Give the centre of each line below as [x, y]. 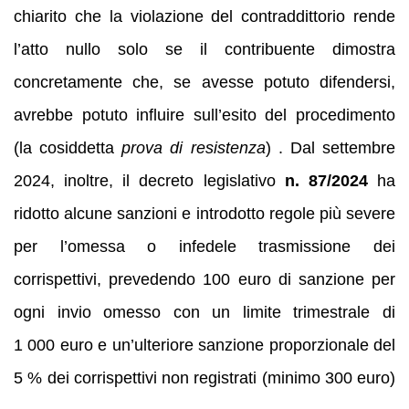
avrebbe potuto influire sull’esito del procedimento [204, 115]
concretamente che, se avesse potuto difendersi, [204, 82]
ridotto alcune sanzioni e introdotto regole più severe [204, 213]
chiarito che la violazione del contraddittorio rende [204, 16]
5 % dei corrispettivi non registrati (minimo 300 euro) [204, 378]
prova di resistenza [194, 147]
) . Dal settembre [330, 147]
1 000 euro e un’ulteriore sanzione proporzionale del [204, 345]
